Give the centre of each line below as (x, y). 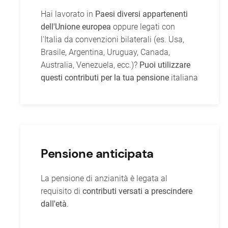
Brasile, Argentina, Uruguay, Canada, (105, 52)
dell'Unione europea (76, 27)
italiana (183, 78)
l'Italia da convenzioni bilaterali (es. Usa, (112, 39)
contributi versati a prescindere (137, 191)
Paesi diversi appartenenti (141, 14)
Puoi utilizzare (165, 65)
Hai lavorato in (68, 14)
